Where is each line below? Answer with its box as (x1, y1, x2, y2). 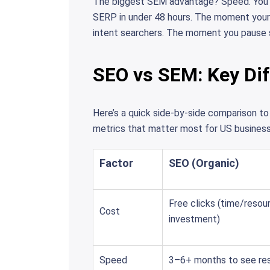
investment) (169, 213, 220, 225)
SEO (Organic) (169, 157, 239, 169)
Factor (99, 157, 133, 169)
